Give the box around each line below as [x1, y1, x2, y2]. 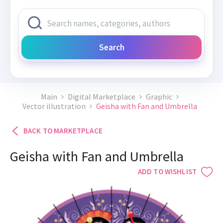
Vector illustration [22, 101, 86, 111]
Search [99, 42, 124, 53]
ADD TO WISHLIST [137, 167, 197, 177]
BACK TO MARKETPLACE [23, 126, 103, 136]
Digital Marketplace [67, 92, 135, 102]
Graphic [145, 92, 172, 102]
